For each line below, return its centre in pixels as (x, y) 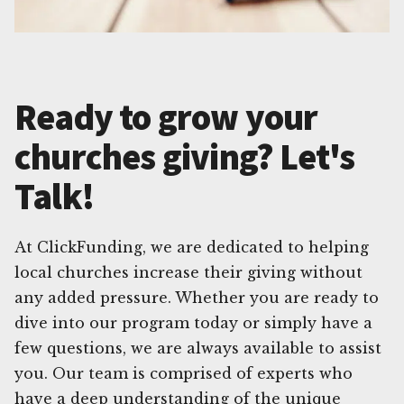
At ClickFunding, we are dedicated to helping (192, 247)
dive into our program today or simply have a (193, 322)
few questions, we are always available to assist (198, 348)
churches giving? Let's (185, 156)
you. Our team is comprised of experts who (184, 373)
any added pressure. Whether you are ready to (197, 297)
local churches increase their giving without (188, 272)
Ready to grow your (166, 117)
